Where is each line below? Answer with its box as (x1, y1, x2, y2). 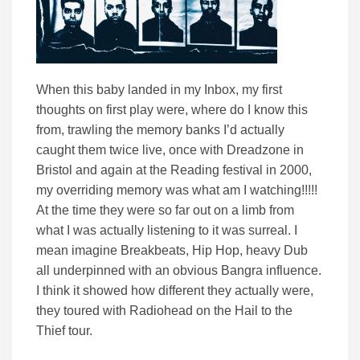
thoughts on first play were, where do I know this (36, 103, 308, 117)
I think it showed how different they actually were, (36, 284, 313, 297)
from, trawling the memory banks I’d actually (36, 123, 284, 137)
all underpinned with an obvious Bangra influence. (36, 264, 321, 277)
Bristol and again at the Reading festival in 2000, (36, 163, 315, 177)
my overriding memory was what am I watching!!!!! (36, 183, 317, 197)
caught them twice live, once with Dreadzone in (36, 143, 304, 157)
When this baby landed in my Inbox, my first (36, 83, 282, 96)
